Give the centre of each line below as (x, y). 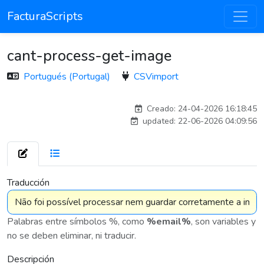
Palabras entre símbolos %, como (77, 222)
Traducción (28, 183)
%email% (169, 222)
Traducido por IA (223, 91)
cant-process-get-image (89, 56)
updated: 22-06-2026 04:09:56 (199, 121)
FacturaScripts (45, 16)
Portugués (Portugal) (68, 77)
